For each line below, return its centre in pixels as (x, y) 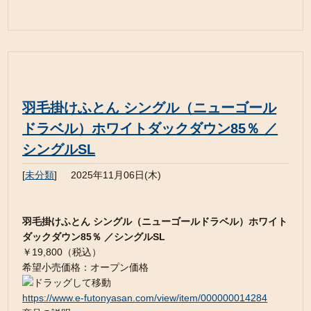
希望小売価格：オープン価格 (86, 267)
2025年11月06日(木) (116, 175)
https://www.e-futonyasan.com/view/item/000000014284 (145, 298)
